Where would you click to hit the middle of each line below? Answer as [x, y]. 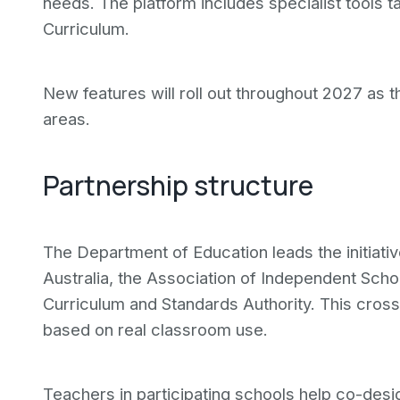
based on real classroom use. [155, 329]
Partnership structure [178, 185]
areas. [67, 119]
